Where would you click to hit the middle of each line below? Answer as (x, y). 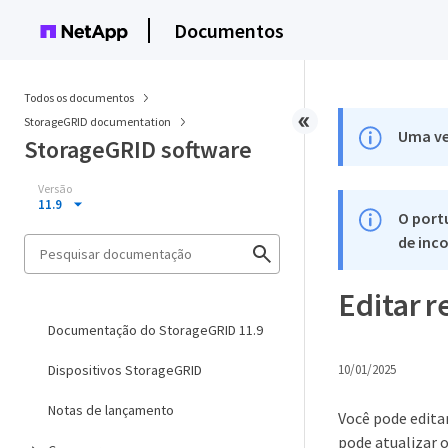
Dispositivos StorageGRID (125, 370)
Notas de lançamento (111, 410)
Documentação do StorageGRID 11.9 (155, 330)
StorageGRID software (138, 149)
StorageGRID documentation (98, 121)
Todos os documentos (79, 97)
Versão (55, 188)
